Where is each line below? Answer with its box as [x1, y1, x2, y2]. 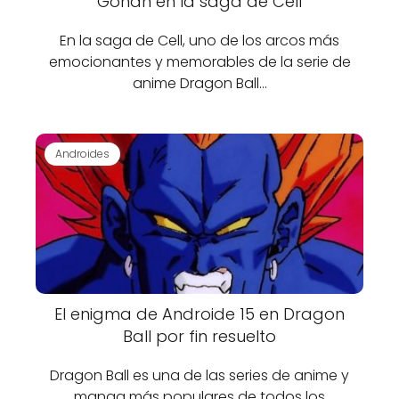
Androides [55, 145, 110, 161]
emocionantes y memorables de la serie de [48, 52, 351, 72]
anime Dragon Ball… [132, 73, 267, 94]
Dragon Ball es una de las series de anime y [50, 365, 349, 386]
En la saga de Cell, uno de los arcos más [60, 30, 339, 51]
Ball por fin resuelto [123, 325, 276, 347]
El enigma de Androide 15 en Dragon [54, 303, 345, 325]
